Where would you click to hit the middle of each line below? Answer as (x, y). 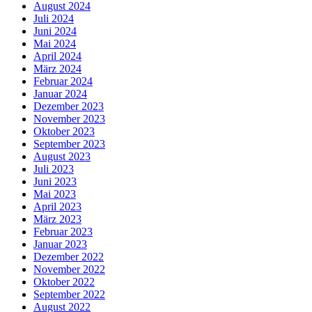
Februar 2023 (63, 231)
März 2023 (57, 219)
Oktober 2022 (64, 281)
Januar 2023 (60, 244)
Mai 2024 (55, 43)
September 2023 (69, 143)
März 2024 (57, 68)
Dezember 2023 (69, 106)
